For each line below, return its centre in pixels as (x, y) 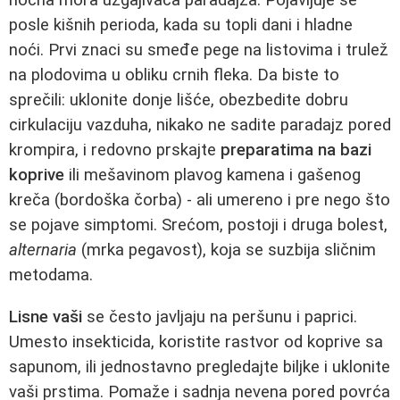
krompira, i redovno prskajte (115, 150)
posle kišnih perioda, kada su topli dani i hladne (181, 25)
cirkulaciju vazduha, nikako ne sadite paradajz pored (200, 125)
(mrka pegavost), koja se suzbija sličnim (226, 250)
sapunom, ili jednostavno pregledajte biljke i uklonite (200, 367)
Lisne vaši (46, 317)
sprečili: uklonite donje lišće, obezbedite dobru (179, 100)
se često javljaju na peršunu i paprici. (220, 317)
